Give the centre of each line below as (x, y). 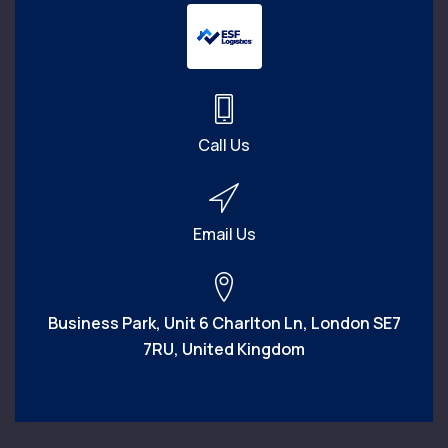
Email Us (224, 233)
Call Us (224, 144)
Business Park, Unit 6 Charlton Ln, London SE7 (224, 322)
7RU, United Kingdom (224, 348)
